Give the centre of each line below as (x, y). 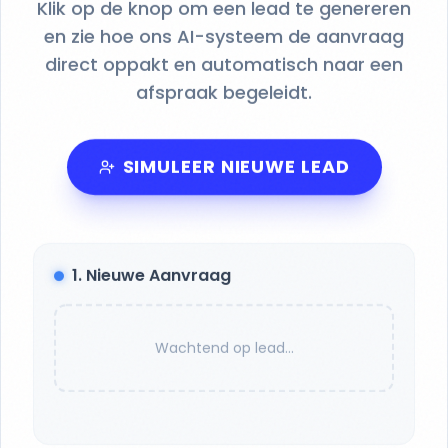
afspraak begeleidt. (224, 92)
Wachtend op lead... (224, 348)
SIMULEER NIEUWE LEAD (236, 166)
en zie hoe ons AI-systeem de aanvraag (224, 36)
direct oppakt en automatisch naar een (224, 64)
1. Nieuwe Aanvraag (151, 275)
